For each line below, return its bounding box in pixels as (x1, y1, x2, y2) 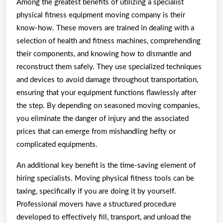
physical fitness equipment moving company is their (16, 11, 185, 19)
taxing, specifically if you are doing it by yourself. (16, 187, 176, 195)
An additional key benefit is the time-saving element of (16, 161, 196, 169)
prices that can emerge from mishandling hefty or (16, 127, 176, 135)
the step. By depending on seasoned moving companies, (16, 102, 200, 110)
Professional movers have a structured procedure (16, 200, 176, 208)
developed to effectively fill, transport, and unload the (16, 213, 191, 221)
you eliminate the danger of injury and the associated (16, 114, 189, 122)
